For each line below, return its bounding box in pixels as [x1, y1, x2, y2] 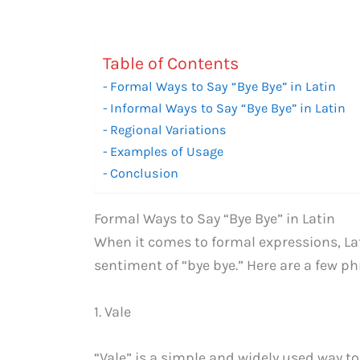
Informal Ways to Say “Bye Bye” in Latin [110, 100, 346, 116]
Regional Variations [110, 121, 227, 137]
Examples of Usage [110, 143, 224, 159]
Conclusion [110, 165, 179, 181]
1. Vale [94, 302, 131, 321]
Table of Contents [103, 53, 239, 73]
